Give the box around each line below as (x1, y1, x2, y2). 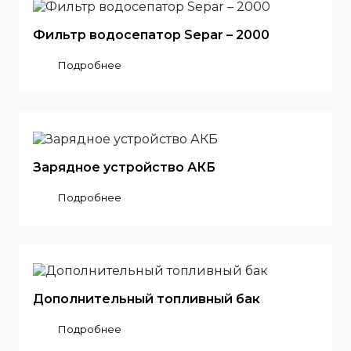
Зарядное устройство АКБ (32, 159, 215, 175)
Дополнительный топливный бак (32, 291, 260, 307)
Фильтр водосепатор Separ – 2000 (32, 27, 270, 42)
